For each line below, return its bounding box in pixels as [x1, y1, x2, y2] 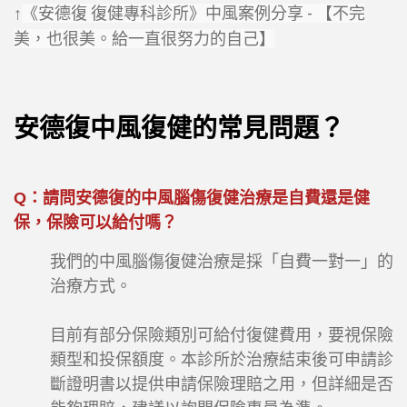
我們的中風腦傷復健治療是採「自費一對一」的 [50, 253, 393, 272]
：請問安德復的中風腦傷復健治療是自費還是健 [26, 189, 370, 208]
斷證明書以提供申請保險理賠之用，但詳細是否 [50, 375, 393, 394]
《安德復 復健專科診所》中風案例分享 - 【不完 [22, 4, 365, 24]
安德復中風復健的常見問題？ [14, 114, 344, 144]
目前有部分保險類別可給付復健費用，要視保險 [50, 326, 393, 345]
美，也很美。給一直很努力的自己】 [14, 29, 275, 49]
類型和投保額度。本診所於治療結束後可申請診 [50, 351, 393, 370]
